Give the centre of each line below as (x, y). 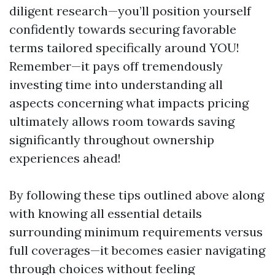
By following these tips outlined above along (137, 195)
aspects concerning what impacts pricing (129, 103)
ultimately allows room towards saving (122, 121)
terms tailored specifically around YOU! (124, 48)
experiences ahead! (65, 158)
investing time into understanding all (116, 84)
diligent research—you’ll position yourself (130, 11)
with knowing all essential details (106, 213)
